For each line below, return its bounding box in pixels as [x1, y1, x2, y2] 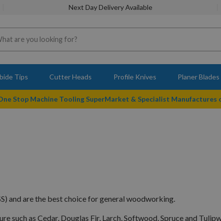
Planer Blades [178, 73, 220, 81]
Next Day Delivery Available [68, 3, 152, 11]
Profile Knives [113, 73, 156, 81]
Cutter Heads [49, 73, 92, 81]
